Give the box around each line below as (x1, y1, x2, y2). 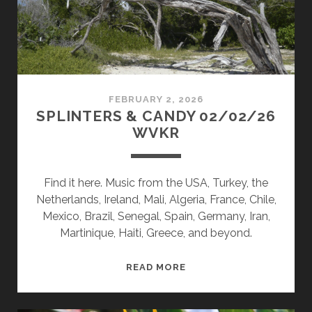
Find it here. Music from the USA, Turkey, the (44, 176, 268, 190)
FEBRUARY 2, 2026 (108, 94, 204, 105)
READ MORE (125, 262, 187, 273)
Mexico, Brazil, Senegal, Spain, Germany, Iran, (42, 210, 270, 224)
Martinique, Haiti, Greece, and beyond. (60, 226, 252, 240)
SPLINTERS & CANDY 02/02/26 (36, 107, 276, 125)
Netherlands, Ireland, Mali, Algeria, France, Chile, (36, 193, 276, 207)
